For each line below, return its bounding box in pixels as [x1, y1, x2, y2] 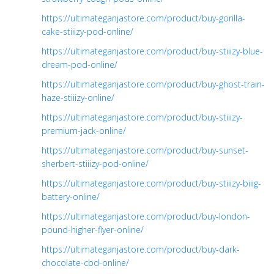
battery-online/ [42, 190, 100, 202]
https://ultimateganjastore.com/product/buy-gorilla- [42, 12, 245, 24]
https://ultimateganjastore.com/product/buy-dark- [42, 243, 240, 255]
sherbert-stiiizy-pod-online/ [42, 157, 149, 169]
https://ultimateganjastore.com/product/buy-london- [42, 210, 250, 222]
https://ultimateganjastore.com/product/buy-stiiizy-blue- [42, 45, 263, 57]
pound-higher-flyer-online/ [42, 223, 144, 235]
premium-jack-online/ [42, 124, 126, 136]
